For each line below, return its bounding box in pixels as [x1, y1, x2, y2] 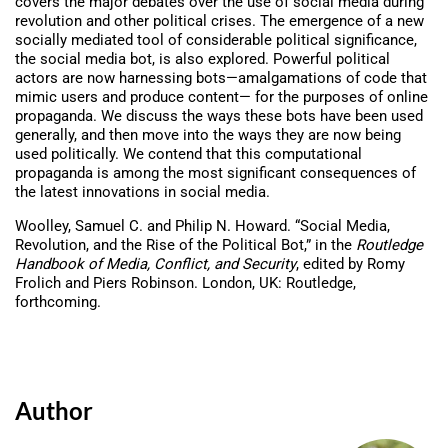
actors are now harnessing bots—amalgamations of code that [15, 69, 427, 88]
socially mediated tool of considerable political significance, [15, 31, 417, 50]
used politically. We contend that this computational [15, 145, 362, 164]
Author [15, 396, 93, 426]
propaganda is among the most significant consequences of [15, 164, 416, 183]
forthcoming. [15, 293, 101, 312]
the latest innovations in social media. [15, 183, 270, 202]
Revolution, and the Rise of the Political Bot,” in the [15, 236, 356, 255]
